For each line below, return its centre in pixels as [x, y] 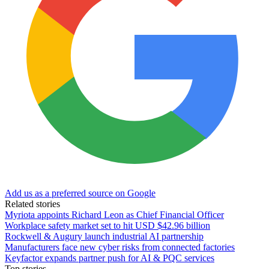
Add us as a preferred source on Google [80, 193]
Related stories [32, 204]
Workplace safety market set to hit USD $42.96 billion [107, 225]
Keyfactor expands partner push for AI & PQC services [110, 258]
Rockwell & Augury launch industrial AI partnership [104, 236]
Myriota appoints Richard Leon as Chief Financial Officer [114, 214]
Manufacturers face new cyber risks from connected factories [120, 247]
